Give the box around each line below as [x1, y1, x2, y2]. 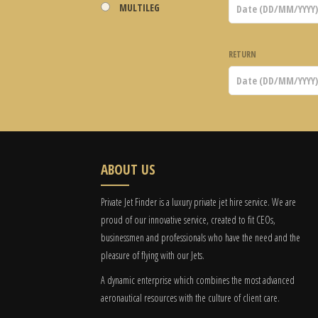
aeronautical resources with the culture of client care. [101, 291, 280, 305]
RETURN [229, 48, 256, 60]
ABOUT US [101, 160, 155, 179]
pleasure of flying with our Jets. [101, 248, 204, 262]
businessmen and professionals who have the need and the [101, 231, 300, 244]
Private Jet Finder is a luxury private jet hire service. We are [101, 195, 296, 209]
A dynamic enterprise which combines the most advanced [101, 273, 295, 287]
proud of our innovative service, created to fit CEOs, [101, 213, 275, 226]
